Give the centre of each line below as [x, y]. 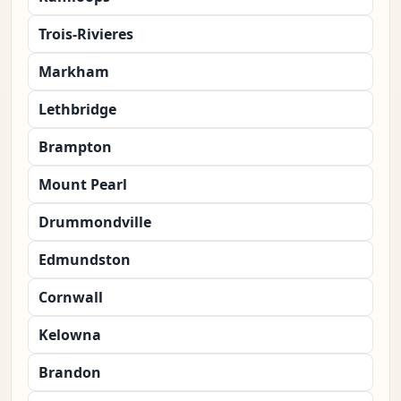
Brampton [75, 147]
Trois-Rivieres [86, 34]
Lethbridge [77, 110]
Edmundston [85, 260]
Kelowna [70, 335]
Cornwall [71, 298]
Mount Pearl [83, 185]
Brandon [70, 373]
